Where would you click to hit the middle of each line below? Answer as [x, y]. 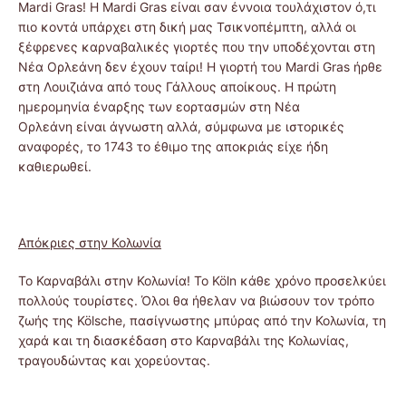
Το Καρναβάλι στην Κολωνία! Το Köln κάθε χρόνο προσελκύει [202, 280]
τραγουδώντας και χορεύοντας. [114, 360]
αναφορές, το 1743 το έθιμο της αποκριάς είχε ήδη [173, 146]
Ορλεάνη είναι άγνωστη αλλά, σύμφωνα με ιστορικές [181, 126]
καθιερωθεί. [55, 166]
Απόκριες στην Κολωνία [90, 242]
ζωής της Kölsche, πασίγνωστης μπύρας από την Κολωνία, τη [202, 320]
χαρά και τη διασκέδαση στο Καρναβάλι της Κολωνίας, [184, 340]
